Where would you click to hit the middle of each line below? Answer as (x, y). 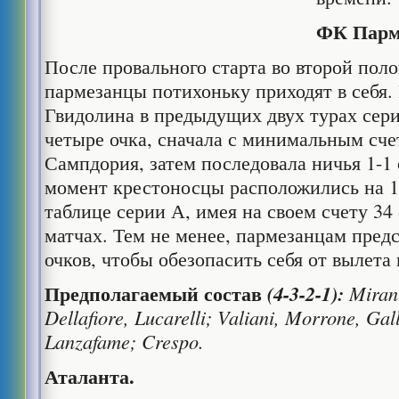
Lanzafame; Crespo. (125, 341)
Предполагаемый (122, 293)
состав (231, 293)
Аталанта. (90, 376)
